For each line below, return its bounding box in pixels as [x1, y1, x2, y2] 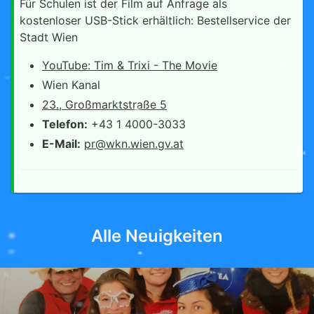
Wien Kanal [42, 77, 100, 92]
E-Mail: [42, 136, 81, 151]
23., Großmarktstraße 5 [42, 97, 167, 111]
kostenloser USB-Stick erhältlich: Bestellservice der [20, 13, 291, 27]
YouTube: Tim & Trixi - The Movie [42, 57, 217, 72]
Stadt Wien [20, 29, 78, 44]
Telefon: [42, 116, 88, 131]
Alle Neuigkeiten [91, 225, 223, 246]
